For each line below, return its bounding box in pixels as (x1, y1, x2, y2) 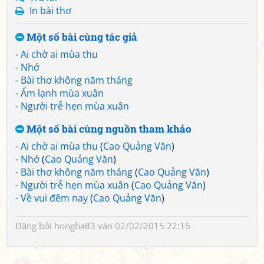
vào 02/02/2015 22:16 (95, 220, 190, 232)
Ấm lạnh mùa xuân (21, 87, 104, 100)
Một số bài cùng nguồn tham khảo (24, 122, 192, 136)
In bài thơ (29, 4, 71, 17)
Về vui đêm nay (21, 192, 88, 204)
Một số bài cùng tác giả (24, 30, 137, 44)
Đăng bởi (15, 220, 54, 232)
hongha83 (54, 220, 95, 232)
